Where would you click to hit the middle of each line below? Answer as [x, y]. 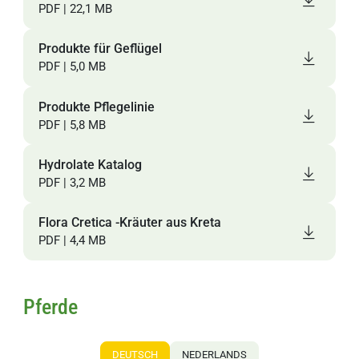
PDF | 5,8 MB [72, 125]
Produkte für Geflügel [100, 49]
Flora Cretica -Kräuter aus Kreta [129, 223]
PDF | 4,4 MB [72, 241]
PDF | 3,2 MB [72, 182]
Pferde [51, 307]
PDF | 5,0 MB [72, 67]
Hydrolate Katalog [90, 164]
